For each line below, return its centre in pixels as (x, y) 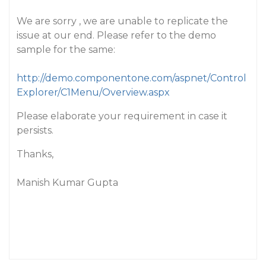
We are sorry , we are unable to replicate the (122, 21)
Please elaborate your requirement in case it (122, 116)
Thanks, (35, 154)
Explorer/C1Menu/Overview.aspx (93, 92)
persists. (35, 130)
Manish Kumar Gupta (67, 183)
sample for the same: (66, 50)
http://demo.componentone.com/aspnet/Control (132, 78)
